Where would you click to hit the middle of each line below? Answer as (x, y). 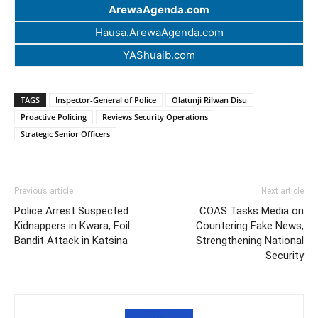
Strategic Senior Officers (65, 134)
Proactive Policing (54, 117)
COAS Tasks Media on (252, 211)
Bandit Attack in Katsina (71, 241)
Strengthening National (250, 241)
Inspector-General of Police (106, 100)
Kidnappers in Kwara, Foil (72, 226)
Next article (283, 191)
